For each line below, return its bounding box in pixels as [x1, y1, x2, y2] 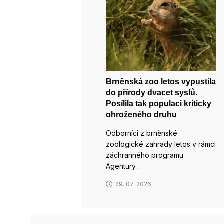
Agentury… [106, 162, 141, 170]
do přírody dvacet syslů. [106, 88, 197, 97]
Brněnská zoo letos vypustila [106, 77, 216, 86]
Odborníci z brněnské [106, 129, 177, 137]
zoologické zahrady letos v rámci [106, 140, 216, 148]
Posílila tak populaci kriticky [106, 99, 211, 108]
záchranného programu [106, 151, 183, 159]
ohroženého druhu [106, 110, 177, 119]
